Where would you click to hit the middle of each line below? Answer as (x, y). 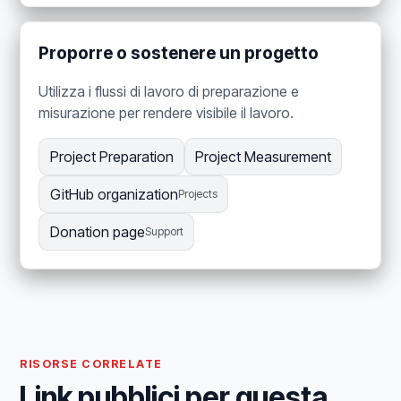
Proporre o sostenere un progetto (179, 54)
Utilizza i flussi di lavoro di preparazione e (169, 92)
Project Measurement (263, 157)
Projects (197, 194)
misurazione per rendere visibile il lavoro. (166, 113)
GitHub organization (114, 195)
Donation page (97, 232)
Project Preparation (111, 157)
